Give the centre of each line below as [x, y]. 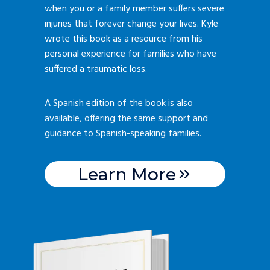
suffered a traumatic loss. [96, 70]
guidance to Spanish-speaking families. [123, 134]
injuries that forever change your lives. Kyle [131, 24]
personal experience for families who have [130, 55]
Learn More [127, 174]
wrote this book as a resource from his [124, 39]
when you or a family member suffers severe [134, 9]
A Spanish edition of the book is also [119, 104]
